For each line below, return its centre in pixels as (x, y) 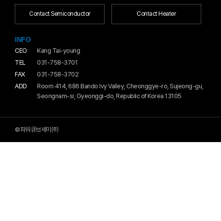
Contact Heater (156, 14)
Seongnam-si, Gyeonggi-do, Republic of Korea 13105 (109, 96)
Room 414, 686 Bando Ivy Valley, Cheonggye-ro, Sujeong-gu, (120, 86)
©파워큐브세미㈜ (37, 129)
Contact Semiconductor (60, 14)
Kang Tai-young (58, 51)
